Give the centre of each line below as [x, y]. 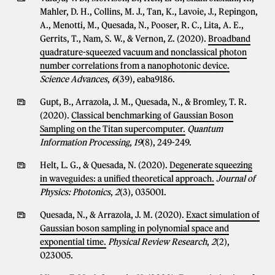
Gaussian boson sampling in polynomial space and [134, 228]
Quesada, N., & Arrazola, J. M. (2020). [113, 215]
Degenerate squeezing [211, 165]
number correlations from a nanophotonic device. [135, 66]
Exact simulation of [223, 215]
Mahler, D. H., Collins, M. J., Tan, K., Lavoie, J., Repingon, [149, 12]
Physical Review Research [157, 242]
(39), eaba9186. [146, 79]
